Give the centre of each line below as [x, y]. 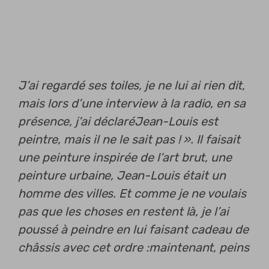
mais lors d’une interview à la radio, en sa [132, 103]
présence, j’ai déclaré [76, 121]
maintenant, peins [199, 247]
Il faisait [218, 139]
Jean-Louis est [176, 121]
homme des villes [65, 193]
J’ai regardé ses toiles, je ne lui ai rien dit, [131, 85]
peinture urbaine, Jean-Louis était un [122, 175]
